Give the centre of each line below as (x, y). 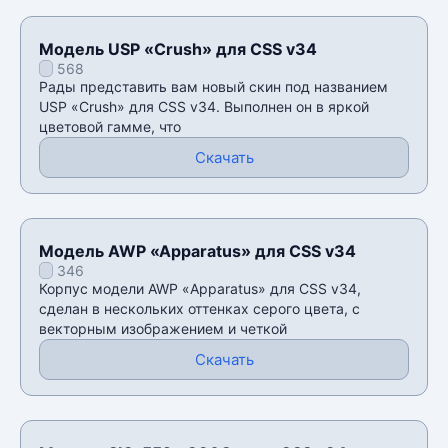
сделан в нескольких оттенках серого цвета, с (199, 308)
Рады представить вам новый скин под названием (213, 86)
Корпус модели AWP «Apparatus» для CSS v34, (200, 288)
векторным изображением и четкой (163, 328)
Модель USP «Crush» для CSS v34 (178, 48)
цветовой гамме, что (110, 126)
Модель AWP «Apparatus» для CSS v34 (197, 250)
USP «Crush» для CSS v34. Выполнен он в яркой (204, 106)
